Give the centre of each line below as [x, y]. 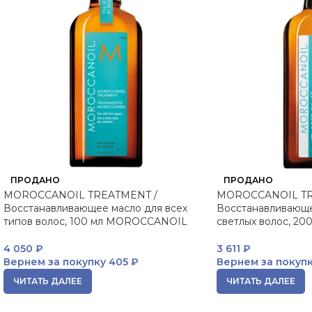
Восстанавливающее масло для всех [95, 208]
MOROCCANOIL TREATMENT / [80, 195]
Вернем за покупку [55, 262]
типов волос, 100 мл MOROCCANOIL [95, 221]
